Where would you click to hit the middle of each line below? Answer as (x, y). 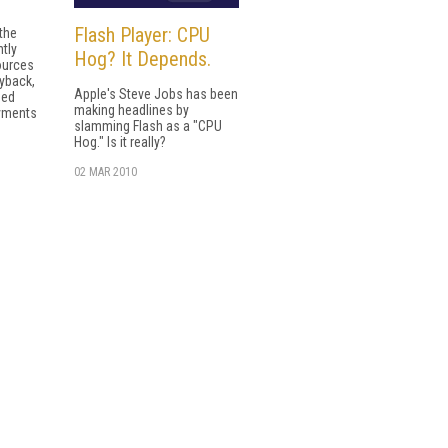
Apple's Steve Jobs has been (156, 94)
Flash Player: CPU (142, 35)
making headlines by (131, 110)
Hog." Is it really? (120, 142)
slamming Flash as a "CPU (148, 126)
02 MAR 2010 (105, 172)
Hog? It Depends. (142, 59)
